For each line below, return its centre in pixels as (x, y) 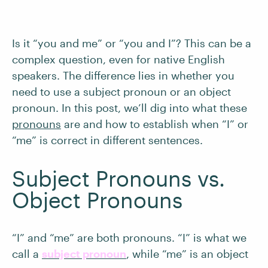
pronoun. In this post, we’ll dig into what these (130, 108)
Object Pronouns (97, 200)
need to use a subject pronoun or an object (121, 92)
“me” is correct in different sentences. (107, 140)
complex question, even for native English (118, 59)
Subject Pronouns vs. (118, 178)
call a (27, 254)
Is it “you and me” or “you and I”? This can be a (132, 43)
